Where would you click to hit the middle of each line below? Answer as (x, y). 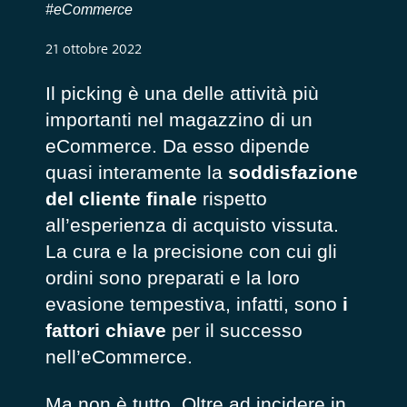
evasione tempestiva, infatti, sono (194, 304)
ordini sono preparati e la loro (172, 278)
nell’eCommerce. (119, 357)
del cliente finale (121, 199)
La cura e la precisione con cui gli (191, 252)
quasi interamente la (136, 173)
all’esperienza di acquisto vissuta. (192, 225)
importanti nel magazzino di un (179, 120)
